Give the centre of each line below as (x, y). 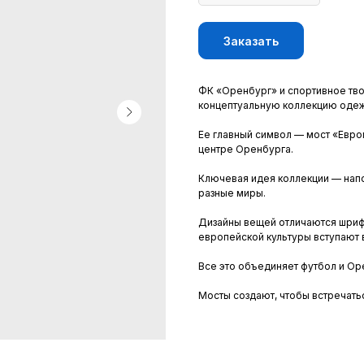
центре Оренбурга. (246, 149)
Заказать (251, 41)
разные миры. (232, 193)
